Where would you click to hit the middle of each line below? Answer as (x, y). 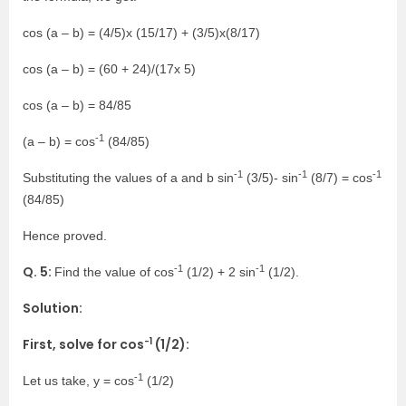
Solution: (53, 308)
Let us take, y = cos (78, 381)
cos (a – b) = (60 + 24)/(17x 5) (109, 69)
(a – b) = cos (59, 141)
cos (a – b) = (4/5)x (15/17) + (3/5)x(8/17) (141, 33)
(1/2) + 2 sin (219, 272)
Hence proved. (65, 236)
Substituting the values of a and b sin (128, 178)
